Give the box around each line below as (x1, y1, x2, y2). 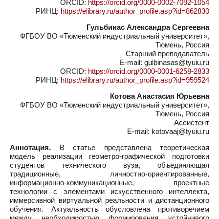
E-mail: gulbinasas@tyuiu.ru (120, 58, 209, 66)
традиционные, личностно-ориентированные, (10, 170, 209, 178)
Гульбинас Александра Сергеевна (87, 23, 209, 31)
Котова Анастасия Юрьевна (110, 92, 209, 100)
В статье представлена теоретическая (51, 143, 209, 152)
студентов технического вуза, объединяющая (10, 161, 209, 169)
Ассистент (174, 118, 209, 127)
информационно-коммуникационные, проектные (10, 178, 209, 187)
